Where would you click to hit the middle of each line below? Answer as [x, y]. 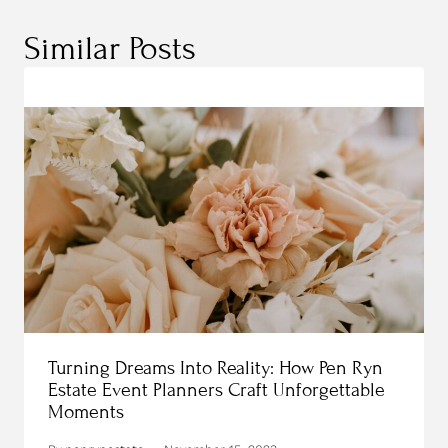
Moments [86, 412]
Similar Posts [110, 48]
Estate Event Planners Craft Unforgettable [216, 390]
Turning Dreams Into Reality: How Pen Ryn [215, 368]
